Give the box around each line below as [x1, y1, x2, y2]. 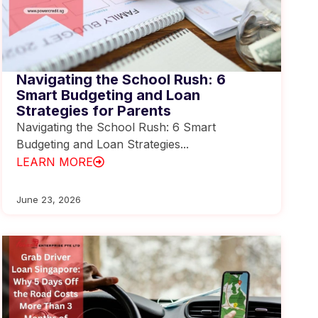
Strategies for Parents [16, 102, 171, 119]
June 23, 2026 [16, 194, 81, 205]
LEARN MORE [16, 154, 93, 169]
